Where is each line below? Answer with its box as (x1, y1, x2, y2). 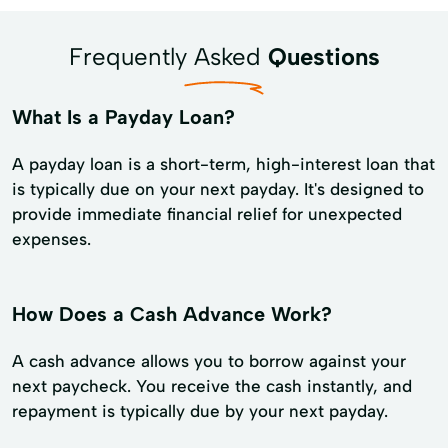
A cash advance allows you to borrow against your (12, 350, 406, 371)
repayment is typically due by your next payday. (12, 400, 388, 421)
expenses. (12, 228, 91, 249)
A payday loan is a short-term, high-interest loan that (12, 153, 435, 174)
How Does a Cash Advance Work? (12, 301, 332, 326)
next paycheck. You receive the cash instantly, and (12, 375, 412, 396)
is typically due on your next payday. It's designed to (12, 178, 424, 199)
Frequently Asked (68, 41, 268, 71)
